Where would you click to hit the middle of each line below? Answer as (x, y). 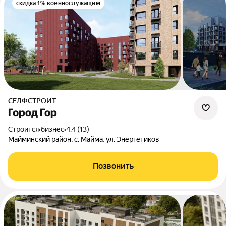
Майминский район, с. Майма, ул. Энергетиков (84, 139)
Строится (26, 129)
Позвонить (113, 166)
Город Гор (33, 112)
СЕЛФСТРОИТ (34, 101)
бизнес (52, 129)
